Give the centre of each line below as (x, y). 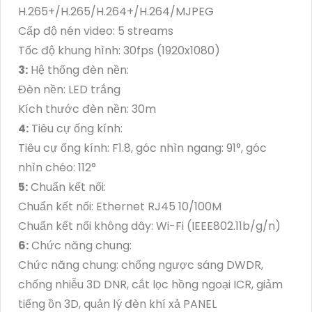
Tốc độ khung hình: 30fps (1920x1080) (119, 50)
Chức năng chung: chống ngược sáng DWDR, (141, 265)
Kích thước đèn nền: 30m (87, 109)
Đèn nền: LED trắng (69, 89)
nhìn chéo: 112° (57, 167)
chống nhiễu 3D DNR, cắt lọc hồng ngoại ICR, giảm (150, 284)
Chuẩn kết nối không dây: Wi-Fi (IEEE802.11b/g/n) (149, 226)
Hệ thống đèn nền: (78, 70)
